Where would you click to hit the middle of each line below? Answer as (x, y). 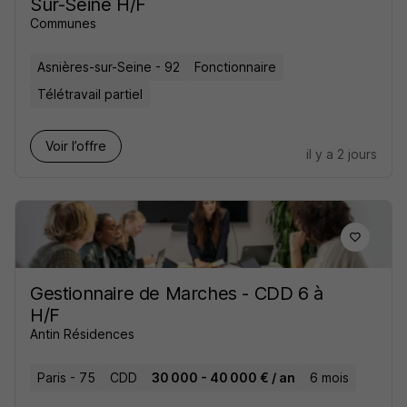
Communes (63, 23)
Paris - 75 (66, 377)
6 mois (329, 377)
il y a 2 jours (342, 154)
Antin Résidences (82, 334)
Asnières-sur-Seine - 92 (109, 67)
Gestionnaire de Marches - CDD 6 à (177, 293)
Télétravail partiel (90, 94)
